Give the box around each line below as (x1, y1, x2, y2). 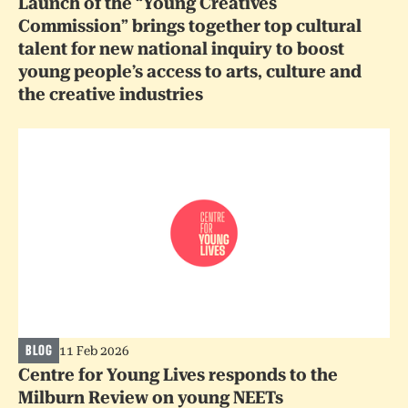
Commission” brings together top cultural (18, 15, 362, 37)
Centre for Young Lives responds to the (18, 363, 338, 385)
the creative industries (18, 84, 203, 106)
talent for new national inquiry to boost (18, 38, 344, 60)
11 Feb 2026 (59, 342, 129, 358)
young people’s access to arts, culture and (18, 61, 362, 83)
